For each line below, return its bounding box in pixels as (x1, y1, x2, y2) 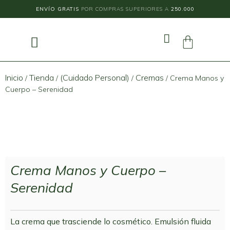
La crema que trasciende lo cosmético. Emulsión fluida (10, 216, 211, 226)
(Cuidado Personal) (60, 72, 129, 83)
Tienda (29, 72, 54, 83)
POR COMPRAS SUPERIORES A (79, 6, 171, 12)
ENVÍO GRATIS (35, 6, 79, 12)
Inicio (5, 72, 23, 83)
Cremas (136, 72, 164, 83)
